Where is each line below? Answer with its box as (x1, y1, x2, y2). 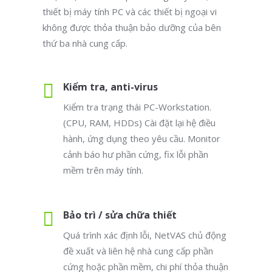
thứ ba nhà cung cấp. (42, 37, 127, 49)
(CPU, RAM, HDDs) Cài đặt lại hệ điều (63, 117, 216, 129)
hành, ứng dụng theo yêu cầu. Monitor (63, 132, 220, 144)
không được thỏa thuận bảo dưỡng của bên (42, 21, 221, 33)
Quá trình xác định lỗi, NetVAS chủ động (63, 229, 226, 241)
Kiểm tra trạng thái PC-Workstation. (63, 101, 211, 113)
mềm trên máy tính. (63, 164, 143, 176)
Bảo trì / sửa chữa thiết (63, 208, 177, 222)
